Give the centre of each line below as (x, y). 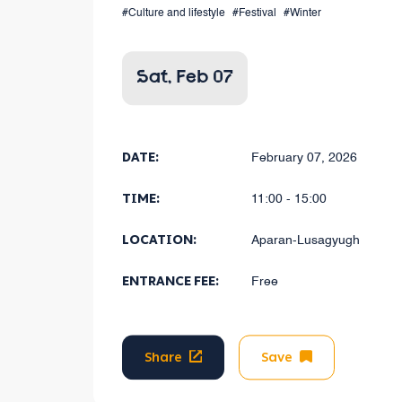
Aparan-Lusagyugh (306, 241)
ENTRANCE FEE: (170, 282)
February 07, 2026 (304, 158)
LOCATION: (159, 240)
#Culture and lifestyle (174, 14)
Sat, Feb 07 (185, 79)
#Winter (302, 14)
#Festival (254, 14)
